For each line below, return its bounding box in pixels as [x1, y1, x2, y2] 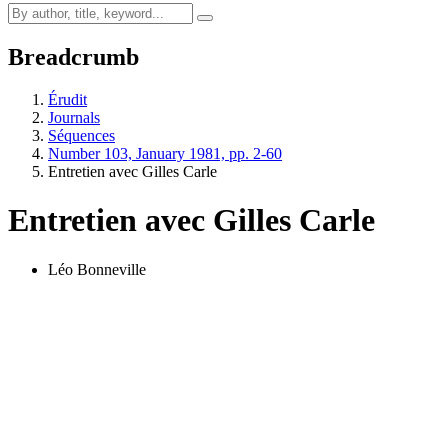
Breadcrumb [8, 43, 139, 70]
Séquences [48, 126, 115, 144]
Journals [48, 108, 100, 126]
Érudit [48, 90, 87, 108]
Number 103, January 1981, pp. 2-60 [48, 144, 282, 162]
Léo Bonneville [48, 260, 146, 278]
